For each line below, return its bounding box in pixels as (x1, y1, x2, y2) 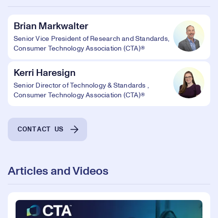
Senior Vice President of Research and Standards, (14, 35, 170, 42)
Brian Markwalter (14, 21, 88, 31)
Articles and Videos (8, 165, 109, 177)
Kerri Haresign (14, 68, 75, 78)
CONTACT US (18, 126, 64, 133)
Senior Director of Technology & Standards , (14, 82, 149, 89)
